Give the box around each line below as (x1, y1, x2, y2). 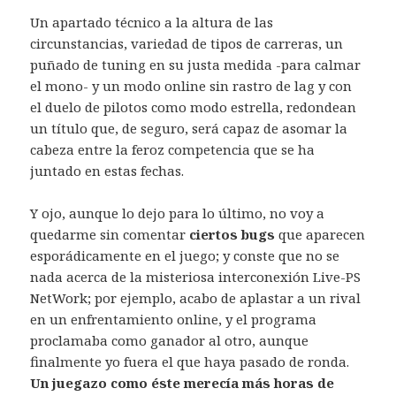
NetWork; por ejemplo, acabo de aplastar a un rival (30, 288, 362, 307)
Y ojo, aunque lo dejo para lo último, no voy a (30, 203, 325, 222)
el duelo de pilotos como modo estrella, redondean (30, 97, 357, 116)
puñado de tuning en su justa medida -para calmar (30, 55, 362, 73)
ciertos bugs (189, 225, 276, 243)
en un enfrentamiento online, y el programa (30, 309, 317, 328)
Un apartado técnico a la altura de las (30, 12, 274, 31)
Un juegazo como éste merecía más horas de (30, 373, 335, 392)
